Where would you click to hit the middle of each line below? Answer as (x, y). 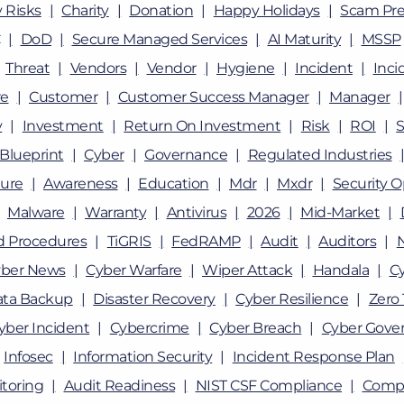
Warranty (115, 212)
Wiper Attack (247, 270)
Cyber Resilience (292, 299)
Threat (28, 68)
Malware (36, 212)
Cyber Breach (256, 328)
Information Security (143, 357)
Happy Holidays (266, 10)
